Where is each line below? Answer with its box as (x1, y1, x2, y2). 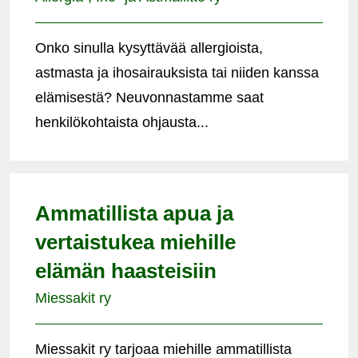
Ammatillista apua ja (35, 201, 233, 225)
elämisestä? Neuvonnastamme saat (35, 89, 264, 105)
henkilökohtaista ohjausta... (35, 113, 209, 130)
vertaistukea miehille (35, 229, 236, 254)
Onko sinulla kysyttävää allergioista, (35, 39, 263, 56)
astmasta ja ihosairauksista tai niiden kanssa (35, 64, 319, 81)
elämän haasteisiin (35, 258, 217, 283)
